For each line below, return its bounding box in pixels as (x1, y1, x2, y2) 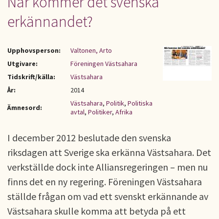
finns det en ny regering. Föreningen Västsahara (7, 175, 202, 188)
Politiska (128, 99, 153, 108)
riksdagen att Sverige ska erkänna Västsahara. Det (7, 146, 211, 158)
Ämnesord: (7, 103, 42, 112)
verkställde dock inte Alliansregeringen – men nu (7, 161, 208, 173)
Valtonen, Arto (70, 46, 112, 55)
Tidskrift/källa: (7, 72, 55, 81)
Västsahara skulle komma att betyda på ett (7, 205, 186, 217)
